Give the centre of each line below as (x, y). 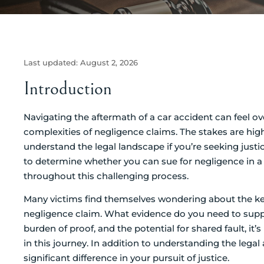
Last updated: (52, 63)
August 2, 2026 (109, 63)
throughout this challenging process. (106, 176)
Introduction (68, 88)
